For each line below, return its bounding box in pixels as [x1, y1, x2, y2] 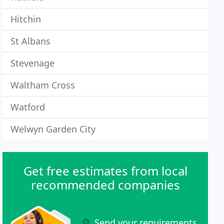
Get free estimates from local [23, 162, 187, 179]
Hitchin [10, 13, 41, 25]
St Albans [10, 35, 51, 47]
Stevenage [10, 57, 55, 69]
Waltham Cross [10, 79, 75, 91]
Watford [10, 101, 45, 113]
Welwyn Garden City [10, 123, 96, 135]
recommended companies [30, 176, 180, 193]
